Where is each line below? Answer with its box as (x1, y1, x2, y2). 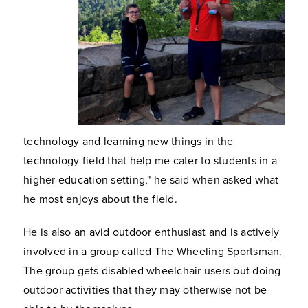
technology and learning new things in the (23, 135, 234, 148)
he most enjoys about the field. (23, 192, 177, 206)
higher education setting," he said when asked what (23, 173, 279, 187)
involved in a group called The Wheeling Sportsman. (23, 245, 283, 258)
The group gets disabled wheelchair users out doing (23, 264, 281, 278)
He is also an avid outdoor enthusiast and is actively (23, 225, 280, 239)
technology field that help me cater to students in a (23, 154, 277, 168)
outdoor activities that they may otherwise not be (23, 283, 267, 297)
